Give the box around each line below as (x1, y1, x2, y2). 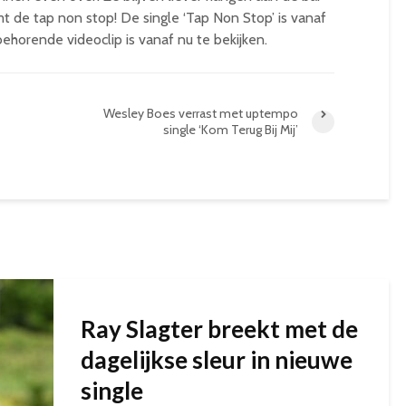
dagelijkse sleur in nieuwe (81, 345, 353, 374)
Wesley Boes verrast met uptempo (103, 105, 298, 121)
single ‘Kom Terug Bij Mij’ (163, 121, 298, 138)
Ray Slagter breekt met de (81, 314, 358, 343)
